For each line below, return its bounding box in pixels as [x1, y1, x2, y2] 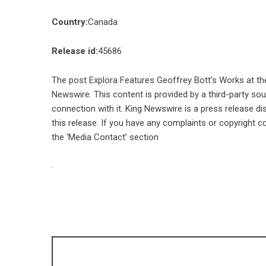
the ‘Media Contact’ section [52, 132, 159, 142]
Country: [52, 17, 88, 27]
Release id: [52, 46, 98, 56]
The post [52, 75, 89, 85]
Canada [88, 17, 118, 27]
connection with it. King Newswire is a [52, 103, 201, 114]
